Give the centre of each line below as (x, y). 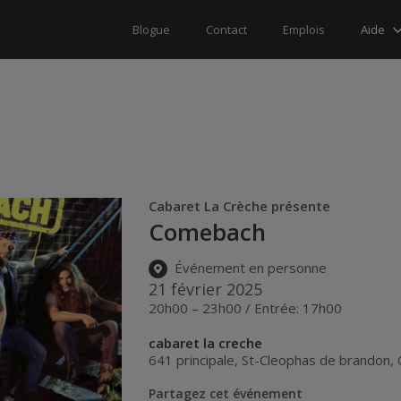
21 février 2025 (206, 289)
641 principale (192, 359)
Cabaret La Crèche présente (240, 206)
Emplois (304, 30)
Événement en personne (249, 268)
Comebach (208, 232)
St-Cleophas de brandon (316, 359)
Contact (226, 30)
